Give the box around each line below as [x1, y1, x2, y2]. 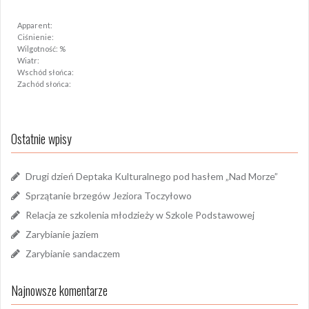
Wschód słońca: [17, 68, 74, 77]
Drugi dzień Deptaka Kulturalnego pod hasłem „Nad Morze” [26, 170, 278, 183]
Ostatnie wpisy [11, 130, 72, 148]
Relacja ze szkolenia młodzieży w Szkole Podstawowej [26, 209, 255, 221]
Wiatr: [17, 56, 39, 66]
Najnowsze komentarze [11, 281, 108, 300]
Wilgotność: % [17, 44, 66, 54]
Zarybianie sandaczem [26, 248, 120, 260]
